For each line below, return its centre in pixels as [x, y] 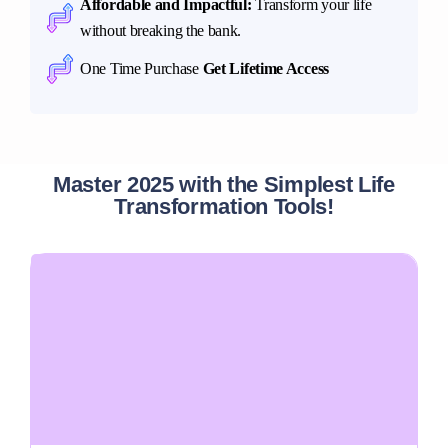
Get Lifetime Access [265, 68]
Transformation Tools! [224, 206]
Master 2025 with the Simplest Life [224, 184]
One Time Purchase [141, 68]
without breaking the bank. [161, 30]
